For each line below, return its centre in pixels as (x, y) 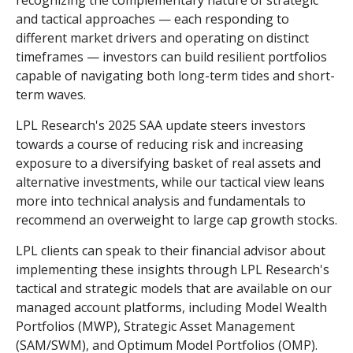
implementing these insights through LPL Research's (173, 270)
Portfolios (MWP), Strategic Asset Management (155, 327)
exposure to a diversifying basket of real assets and (168, 163)
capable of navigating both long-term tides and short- (175, 76)
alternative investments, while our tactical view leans (170, 182)
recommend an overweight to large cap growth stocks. (176, 220)
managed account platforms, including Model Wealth (171, 308)
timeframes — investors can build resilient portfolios (171, 57)
